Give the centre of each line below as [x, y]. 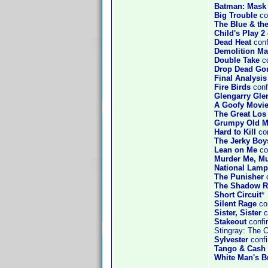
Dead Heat [233, 42]
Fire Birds [232, 87]
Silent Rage [235, 204]
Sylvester [231, 240]
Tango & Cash [240, 249]
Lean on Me [236, 150]
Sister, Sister [238, 213]
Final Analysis [240, 78]
